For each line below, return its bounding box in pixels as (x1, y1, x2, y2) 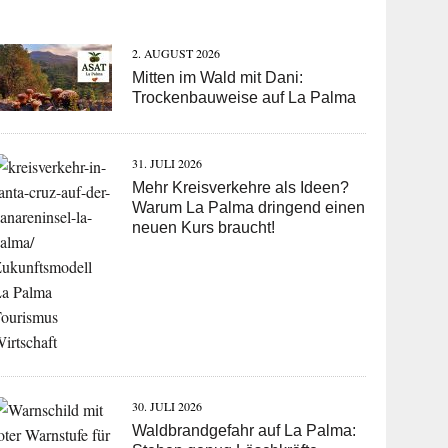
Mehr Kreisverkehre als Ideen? (132, 179, 350, 197)
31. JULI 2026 (132, 155, 203, 172)
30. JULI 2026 (132, 398, 203, 415)
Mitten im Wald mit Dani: (132, 69, 304, 87)
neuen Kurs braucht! (132, 219, 276, 237)
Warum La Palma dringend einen (132, 199, 366, 217)
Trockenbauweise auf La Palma (132, 89, 357, 107)
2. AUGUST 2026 (132, 45, 221, 62)
